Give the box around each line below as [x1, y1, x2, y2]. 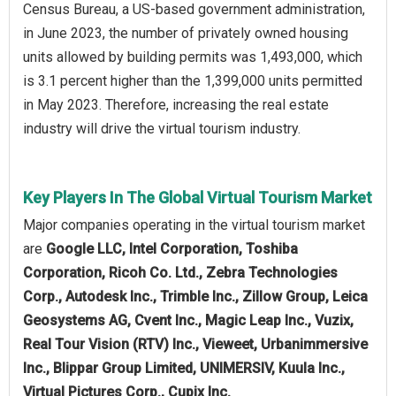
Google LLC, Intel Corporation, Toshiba [46, 240, 298, 257]
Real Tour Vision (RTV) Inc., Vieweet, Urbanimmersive [23, 335, 368, 353]
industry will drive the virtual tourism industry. [23, 119, 301, 137]
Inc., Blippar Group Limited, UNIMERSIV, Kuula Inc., [23, 359, 345, 377]
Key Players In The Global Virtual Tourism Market [23, 187, 372, 207]
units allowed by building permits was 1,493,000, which [23, 48, 362, 65]
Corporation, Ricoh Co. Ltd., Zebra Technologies [23, 263, 338, 281]
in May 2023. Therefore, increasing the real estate [23, 95, 329, 113]
